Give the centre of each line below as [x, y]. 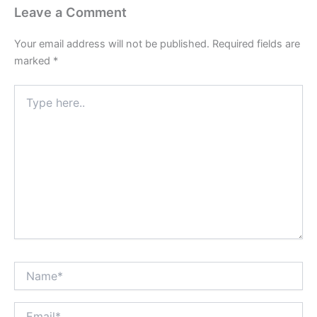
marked [34, 61]
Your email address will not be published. [112, 44]
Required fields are [256, 44]
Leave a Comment [70, 12]
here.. [27, 105]
